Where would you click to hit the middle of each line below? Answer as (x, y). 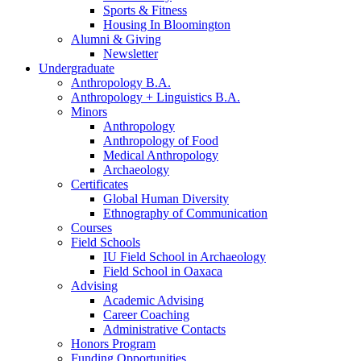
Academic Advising (154, 301)
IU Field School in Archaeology (185, 257)
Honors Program (113, 344)
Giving (142, 39)
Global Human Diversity (166, 199)
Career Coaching (146, 315)
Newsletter (131, 54)
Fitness (168, 10)
